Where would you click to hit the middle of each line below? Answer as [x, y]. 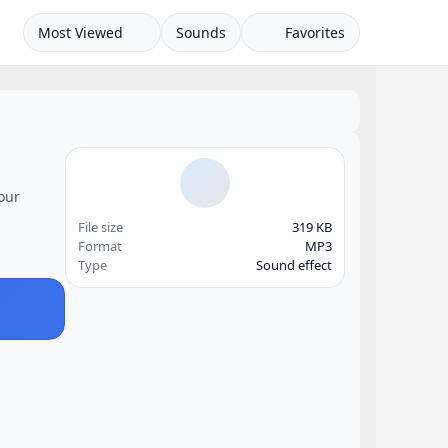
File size [100, 227]
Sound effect [294, 265]
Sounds [200, 32]
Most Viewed [80, 32]
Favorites [313, 32]
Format [100, 246]
